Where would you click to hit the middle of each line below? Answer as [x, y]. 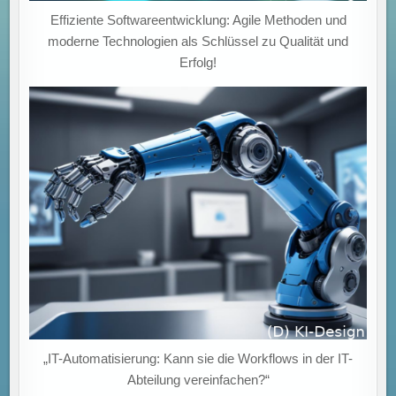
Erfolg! [198, 62]
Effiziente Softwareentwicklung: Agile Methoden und [198, 19]
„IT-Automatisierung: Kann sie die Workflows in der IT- [198, 358]
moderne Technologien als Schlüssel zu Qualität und [198, 41]
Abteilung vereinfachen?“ [198, 379]
